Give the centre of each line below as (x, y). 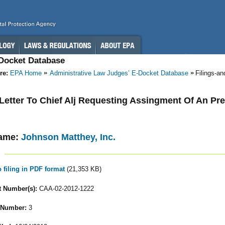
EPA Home (26, 73)
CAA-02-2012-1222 (65, 188)
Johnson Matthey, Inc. (68, 137)
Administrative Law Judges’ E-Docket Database (119, 73)
